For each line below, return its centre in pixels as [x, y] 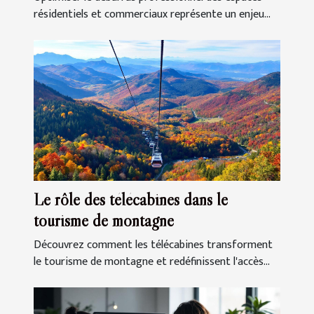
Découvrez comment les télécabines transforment [153, 245]
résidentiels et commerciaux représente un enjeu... [152, 14]
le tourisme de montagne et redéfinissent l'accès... [152, 261]
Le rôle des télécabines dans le [131, 199]
